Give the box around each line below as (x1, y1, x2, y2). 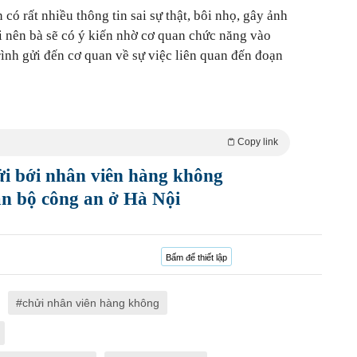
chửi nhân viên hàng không (22, 296, 159, 310)
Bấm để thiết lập (166, 253, 227, 263)
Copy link (237, 136, 278, 148)
